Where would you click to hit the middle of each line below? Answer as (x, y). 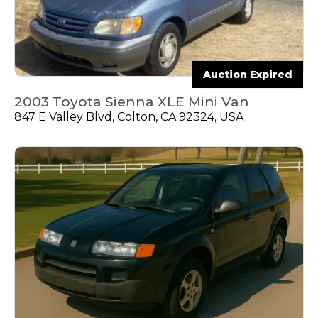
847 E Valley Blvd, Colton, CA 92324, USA (129, 116)
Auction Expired (248, 74)
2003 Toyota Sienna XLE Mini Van (132, 102)
